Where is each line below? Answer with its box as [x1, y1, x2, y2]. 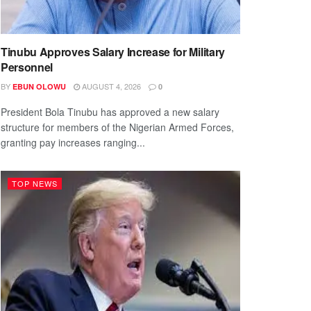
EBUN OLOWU [12, 81, 66, 92]
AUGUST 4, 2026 [80, 81, 141, 92]
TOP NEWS [12, 178, 58, 190]
